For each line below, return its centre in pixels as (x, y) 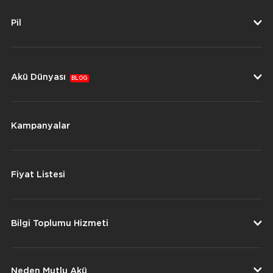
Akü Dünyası (40, 77)
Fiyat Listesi (38, 174)
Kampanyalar (41, 126)
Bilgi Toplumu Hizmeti (60, 223)
